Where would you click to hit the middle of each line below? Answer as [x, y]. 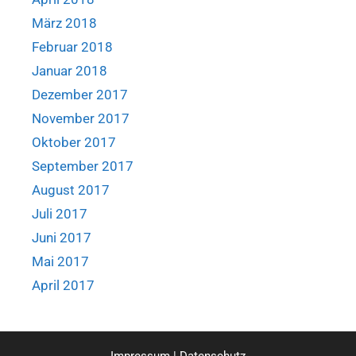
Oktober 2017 [74, 142]
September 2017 [83, 166]
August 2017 [71, 190]
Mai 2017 [60, 261]
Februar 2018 [72, 46]
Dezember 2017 [80, 94]
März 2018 [64, 23]
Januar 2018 [70, 70]
